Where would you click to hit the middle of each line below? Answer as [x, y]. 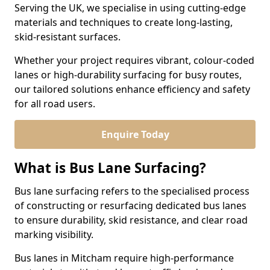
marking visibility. [54, 234]
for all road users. [55, 104]
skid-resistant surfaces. [67, 37]
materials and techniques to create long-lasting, [124, 22]
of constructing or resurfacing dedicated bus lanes [130, 206]
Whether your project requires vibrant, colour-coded [134, 60]
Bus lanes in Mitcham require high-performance [124, 258]
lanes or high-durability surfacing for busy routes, [128, 75]
